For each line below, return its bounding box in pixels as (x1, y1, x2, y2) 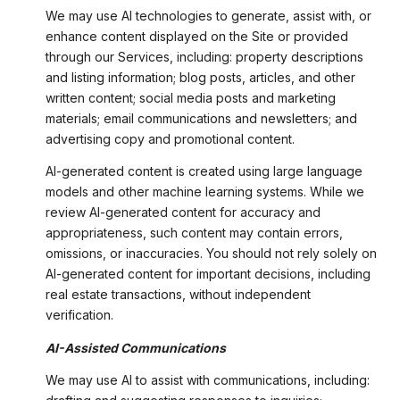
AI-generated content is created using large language (45, 163, 362, 179)
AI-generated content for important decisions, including (45, 266, 371, 282)
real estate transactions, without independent (45, 287, 311, 303)
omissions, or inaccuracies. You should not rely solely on (45, 246, 377, 262)
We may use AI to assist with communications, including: (45, 372, 370, 388)
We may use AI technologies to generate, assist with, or (45, 8, 371, 24)
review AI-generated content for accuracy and (45, 204, 321, 221)
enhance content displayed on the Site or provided (45, 29, 348, 45)
